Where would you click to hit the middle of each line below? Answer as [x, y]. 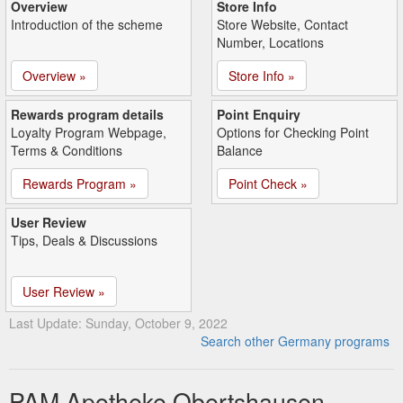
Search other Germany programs [295, 341]
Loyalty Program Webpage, [89, 132]
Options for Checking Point [293, 132]
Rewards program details [87, 114]
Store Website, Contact [282, 24]
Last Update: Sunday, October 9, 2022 [118, 323]
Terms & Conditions [67, 150]
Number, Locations [270, 42]
